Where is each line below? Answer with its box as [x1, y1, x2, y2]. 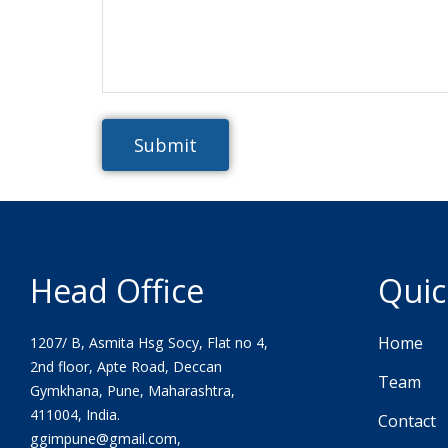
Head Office [29, 269, 204, 312]
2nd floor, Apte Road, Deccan [29, 357, 222, 376]
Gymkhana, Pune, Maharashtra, [29, 381, 235, 400]
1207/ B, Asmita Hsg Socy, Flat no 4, [29, 333, 268, 352]
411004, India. [29, 405, 120, 424]
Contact [378, 410, 437, 432]
